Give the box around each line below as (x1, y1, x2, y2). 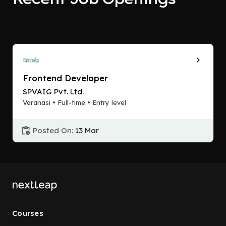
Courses (12, 208, 43, 218)
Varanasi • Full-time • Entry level (23, 98, 126, 106)
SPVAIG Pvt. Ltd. (23, 87, 84, 96)
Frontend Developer (23, 73, 108, 83)
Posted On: (33, 126, 73, 135)
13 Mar (75, 126, 99, 135)
